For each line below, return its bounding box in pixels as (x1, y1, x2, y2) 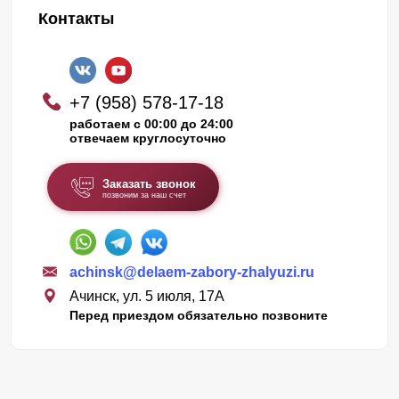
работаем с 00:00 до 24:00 (69, 117, 233, 132)
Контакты (38, 10, 114, 28)
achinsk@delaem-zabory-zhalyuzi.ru (69, 265, 314, 281)
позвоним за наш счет (102, 191, 186, 200)
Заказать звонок (102, 177, 196, 191)
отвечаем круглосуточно (69, 131, 226, 146)
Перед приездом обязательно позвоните (69, 308, 328, 323)
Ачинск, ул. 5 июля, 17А (69, 289, 224, 305)
